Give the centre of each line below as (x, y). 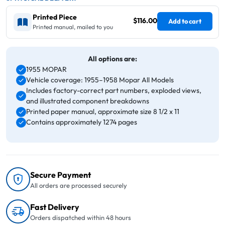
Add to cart (185, 21)
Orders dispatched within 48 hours (81, 217)
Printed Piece (55, 17)
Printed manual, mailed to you (73, 27)
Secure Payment (61, 175)
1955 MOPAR (46, 70)
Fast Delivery (55, 207)
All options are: (113, 59)
